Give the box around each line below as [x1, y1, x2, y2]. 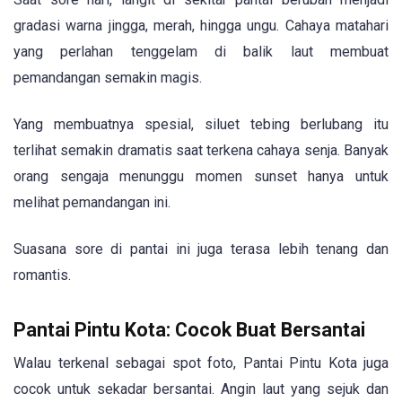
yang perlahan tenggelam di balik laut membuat [13, 43, 389, 61]
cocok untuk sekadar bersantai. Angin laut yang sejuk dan [13, 380, 389, 398]
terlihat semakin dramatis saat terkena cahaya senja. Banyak [13, 142, 389, 160]
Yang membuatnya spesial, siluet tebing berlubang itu [13, 116, 389, 134]
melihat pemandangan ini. [13, 194, 170, 212]
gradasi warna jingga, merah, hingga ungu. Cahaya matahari [13, 17, 389, 35]
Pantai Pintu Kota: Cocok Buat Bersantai [13, 318, 365, 341]
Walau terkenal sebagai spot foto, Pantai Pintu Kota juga [13, 354, 389, 371]
